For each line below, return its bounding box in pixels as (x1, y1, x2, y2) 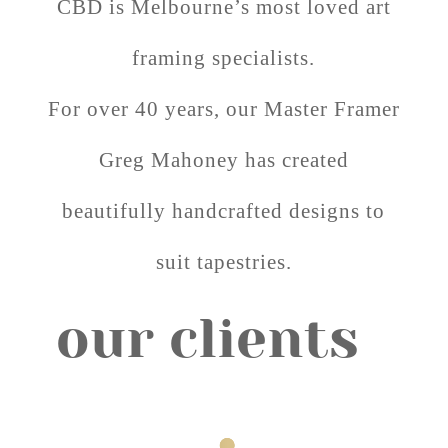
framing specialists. (132, 46, 316, 70)
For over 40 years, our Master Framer (47, 97, 400, 121)
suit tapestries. (155, 250, 292, 274)
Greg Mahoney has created (98, 148, 349, 172)
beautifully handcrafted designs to (62, 199, 386, 223)
